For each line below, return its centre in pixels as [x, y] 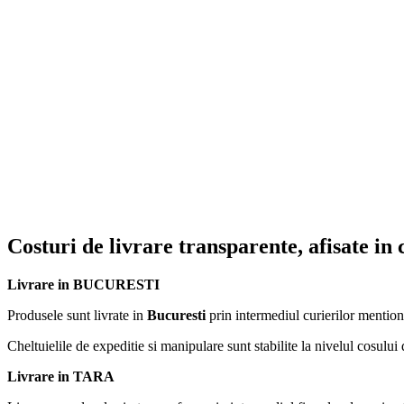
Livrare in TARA [61, 376]
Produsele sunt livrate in [77, 315]
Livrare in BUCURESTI [83, 284]
